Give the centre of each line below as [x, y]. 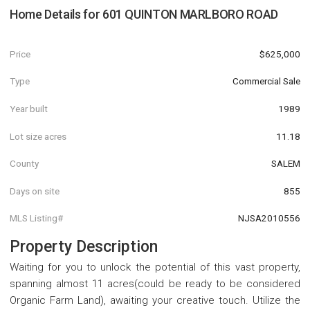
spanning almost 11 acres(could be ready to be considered [155, 284]
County [24, 164]
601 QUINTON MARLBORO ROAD [190, 14]
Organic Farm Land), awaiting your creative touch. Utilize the [155, 301]
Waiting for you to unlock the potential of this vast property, [155, 267]
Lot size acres [38, 136]
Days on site [35, 191]
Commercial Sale [266, 81]
